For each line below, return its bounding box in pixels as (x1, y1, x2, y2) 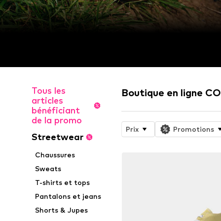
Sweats (35, 164, 62, 173)
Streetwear (32, 132, 83, 143)
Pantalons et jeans (35, 192, 102, 201)
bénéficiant (32, 105, 80, 116)
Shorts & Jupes (35, 206, 88, 215)
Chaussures (35, 150, 75, 159)
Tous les (32, 85, 66, 96)
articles (32, 95, 63, 106)
